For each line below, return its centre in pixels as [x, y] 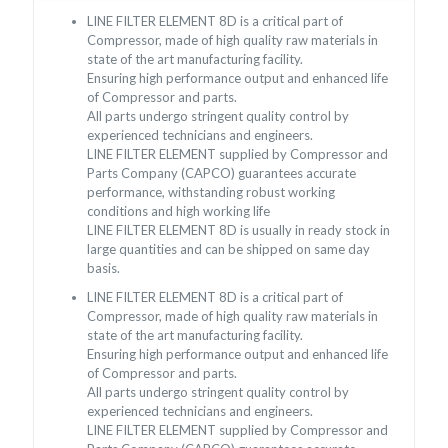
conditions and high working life [179, 210]
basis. [104, 267]
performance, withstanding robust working [211, 191]
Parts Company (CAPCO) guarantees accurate [222, 172]
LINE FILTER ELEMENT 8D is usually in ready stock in [239, 229]
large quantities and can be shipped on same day [229, 248]
